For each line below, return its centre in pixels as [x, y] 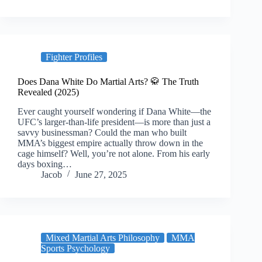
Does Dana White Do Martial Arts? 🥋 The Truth [108, 81]
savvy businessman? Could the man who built [102, 132]
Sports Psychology [75, 248]
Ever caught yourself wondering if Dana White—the [114, 111]
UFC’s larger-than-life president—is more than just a [114, 122]
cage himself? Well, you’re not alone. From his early [114, 153]
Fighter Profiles [74, 57]
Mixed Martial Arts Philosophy [103, 237]
